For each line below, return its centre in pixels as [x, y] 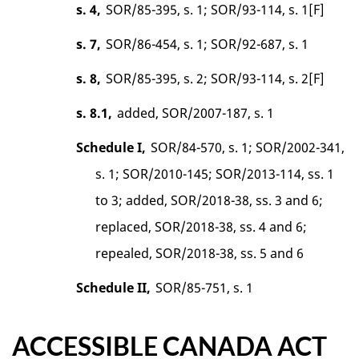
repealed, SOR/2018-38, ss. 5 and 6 [200, 254]
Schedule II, [113, 288]
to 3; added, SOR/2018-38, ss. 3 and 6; [210, 201]
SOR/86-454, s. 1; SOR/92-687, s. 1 [207, 44]
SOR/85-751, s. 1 [204, 288]
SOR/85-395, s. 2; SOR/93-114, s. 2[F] [215, 79]
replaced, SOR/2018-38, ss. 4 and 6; [202, 227]
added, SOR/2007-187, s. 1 [195, 113]
